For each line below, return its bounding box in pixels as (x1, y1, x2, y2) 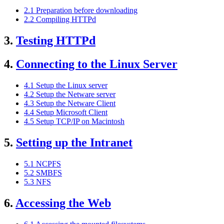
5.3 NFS (24, 177, 51, 186)
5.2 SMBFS (24, 168, 62, 177)
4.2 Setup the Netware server (24, 90, 115, 99)
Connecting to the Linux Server (16, 57, 177, 71)
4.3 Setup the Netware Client (24, 99, 115, 108)
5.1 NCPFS (24, 159, 61, 168)
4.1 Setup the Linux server (24, 81, 107, 90)
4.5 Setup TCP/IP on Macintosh (24, 117, 124, 126)
